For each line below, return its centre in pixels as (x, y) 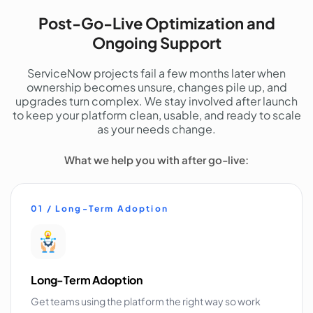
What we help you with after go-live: (156, 159)
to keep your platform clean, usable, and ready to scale (156, 115)
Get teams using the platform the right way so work (146, 301)
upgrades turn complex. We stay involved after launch (156, 101)
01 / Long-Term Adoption (100, 208)
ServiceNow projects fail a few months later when (156, 73)
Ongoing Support (156, 42)
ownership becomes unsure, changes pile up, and (156, 87)
